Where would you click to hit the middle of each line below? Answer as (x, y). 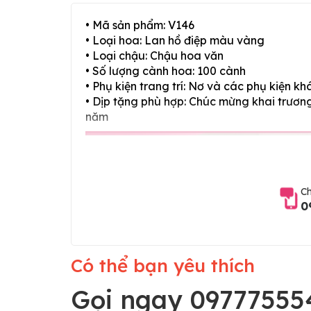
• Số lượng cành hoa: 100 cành (166, 70)
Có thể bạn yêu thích (163, 265)
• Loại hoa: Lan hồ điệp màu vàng (175, 40)
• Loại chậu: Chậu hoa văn (154, 55)
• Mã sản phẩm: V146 (140, 25)
